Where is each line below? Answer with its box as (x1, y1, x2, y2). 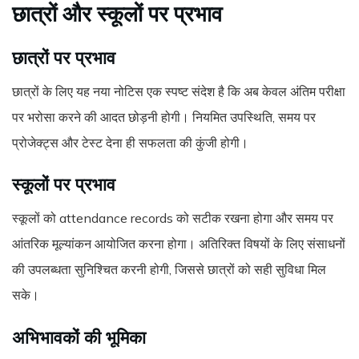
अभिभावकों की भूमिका (12, 325, 146, 348)
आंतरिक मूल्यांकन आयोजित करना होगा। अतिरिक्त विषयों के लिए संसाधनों (12, 235, 345, 252)
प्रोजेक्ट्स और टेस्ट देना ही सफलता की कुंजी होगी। (12, 134, 248, 151)
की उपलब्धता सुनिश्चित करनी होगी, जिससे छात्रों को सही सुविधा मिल (12, 260, 326, 277)
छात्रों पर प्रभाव (12, 46, 115, 68)
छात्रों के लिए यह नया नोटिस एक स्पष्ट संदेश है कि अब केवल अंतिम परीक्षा (12, 83, 345, 99)
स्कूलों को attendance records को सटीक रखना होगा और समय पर (12, 209, 333, 226)
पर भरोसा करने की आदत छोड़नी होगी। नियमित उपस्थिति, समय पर (12, 108, 316, 125)
